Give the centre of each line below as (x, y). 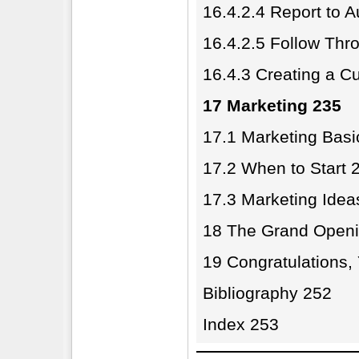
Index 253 (241, 324)
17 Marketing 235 (272, 105)
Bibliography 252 (267, 293)
